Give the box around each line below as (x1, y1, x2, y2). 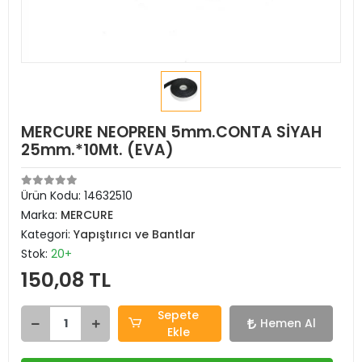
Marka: (21, 207, 61, 223)
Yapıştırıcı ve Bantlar (74, 226, 196, 242)
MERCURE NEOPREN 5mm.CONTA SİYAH (21, 121, 322, 143)
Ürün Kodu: (21, 187, 84, 204)
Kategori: (21, 226, 74, 242)
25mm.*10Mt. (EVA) (21, 139, 174, 161)
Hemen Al (259, 315, 316, 331)
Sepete (158, 306, 200, 323)
